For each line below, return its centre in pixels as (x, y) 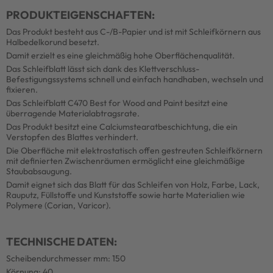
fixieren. (22, 89)
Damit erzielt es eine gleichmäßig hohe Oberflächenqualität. (120, 55)
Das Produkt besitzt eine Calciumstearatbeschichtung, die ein (122, 126)
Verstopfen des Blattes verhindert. (72, 137)
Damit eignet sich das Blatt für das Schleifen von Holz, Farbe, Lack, (133, 184)
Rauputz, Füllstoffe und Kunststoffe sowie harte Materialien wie (126, 195)
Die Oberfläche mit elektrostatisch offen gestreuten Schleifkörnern (134, 150)
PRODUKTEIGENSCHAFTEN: (80, 15)
